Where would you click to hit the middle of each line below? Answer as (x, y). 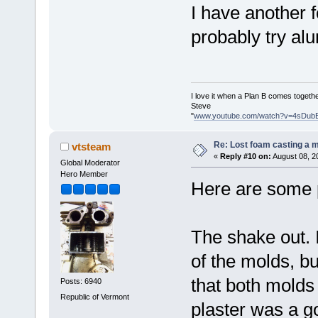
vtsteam (92, 146)
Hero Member (84, 174)
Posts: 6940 (81, 281)
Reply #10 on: (245, 156)
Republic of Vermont (94, 296)
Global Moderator (90, 162)
